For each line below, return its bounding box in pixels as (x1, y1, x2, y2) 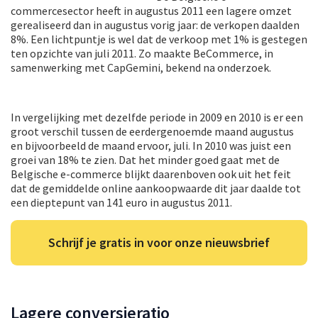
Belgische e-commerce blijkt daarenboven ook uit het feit (11, 166, 291, 181)
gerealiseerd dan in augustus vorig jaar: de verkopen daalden (11, 17, 300, 32)
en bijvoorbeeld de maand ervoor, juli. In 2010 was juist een (11, 138, 291, 153)
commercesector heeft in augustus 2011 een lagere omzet (11, 3, 292, 18)
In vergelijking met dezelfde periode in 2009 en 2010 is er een (11, 109, 303, 124)
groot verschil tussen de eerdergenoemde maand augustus (11, 124, 294, 138)
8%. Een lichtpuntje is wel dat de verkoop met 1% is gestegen (11, 31, 307, 46)
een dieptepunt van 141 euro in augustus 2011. (11, 194, 232, 209)
